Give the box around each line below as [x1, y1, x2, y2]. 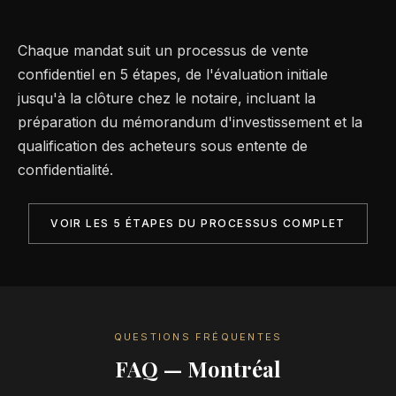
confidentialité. [18, 160, 113, 179]
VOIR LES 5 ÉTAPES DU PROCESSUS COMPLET [50, 216, 346, 230]
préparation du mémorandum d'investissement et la [18, 112, 362, 131]
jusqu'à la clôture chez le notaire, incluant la [18, 88, 316, 107]
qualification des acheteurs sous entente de [18, 136, 308, 155]
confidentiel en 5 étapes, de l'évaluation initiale [18, 65, 328, 83]
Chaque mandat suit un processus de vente [18, 41, 308, 59]
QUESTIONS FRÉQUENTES [113, 330, 283, 343]
